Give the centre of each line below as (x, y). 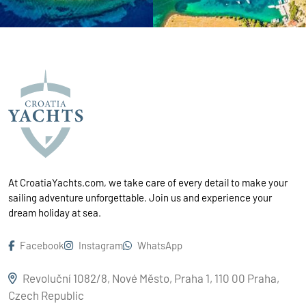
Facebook (42, 245)
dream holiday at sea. (55, 212)
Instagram (101, 245)
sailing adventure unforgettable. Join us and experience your (140, 197)
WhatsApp (160, 245)
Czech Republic (46, 295)
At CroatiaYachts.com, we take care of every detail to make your (148, 182)
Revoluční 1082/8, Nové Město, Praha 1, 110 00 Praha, (151, 278)
